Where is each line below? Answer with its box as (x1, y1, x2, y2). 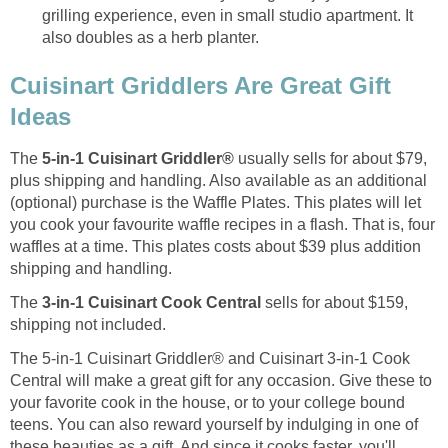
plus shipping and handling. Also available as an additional (10, 172, 427, 190)
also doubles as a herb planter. (42, 28, 259, 46)
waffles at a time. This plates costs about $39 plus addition (10, 238, 421, 256)
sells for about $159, (265, 294, 408, 312)
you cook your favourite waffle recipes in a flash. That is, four (10, 216, 435, 234)
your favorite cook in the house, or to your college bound (10, 394, 405, 412)
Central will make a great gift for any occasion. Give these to (10, 372, 432, 390)
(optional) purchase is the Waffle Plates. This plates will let (10, 194, 421, 212)
